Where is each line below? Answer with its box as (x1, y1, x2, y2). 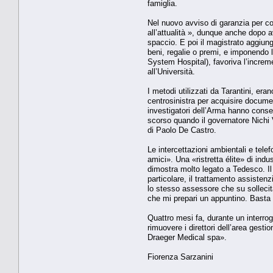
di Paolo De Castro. (147, 125, 216, 135)
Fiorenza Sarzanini (147, 252, 213, 261)
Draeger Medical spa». (147, 232, 227, 242)
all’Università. (147, 66, 195, 76)
